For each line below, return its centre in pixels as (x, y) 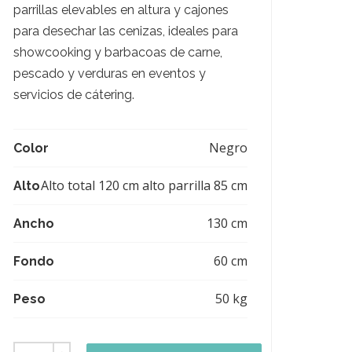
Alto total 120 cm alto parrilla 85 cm (144, 185)
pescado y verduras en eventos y (110, 73)
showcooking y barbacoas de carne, (118, 52)
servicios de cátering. (74, 95)
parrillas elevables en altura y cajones (121, 10)
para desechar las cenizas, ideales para (126, 31)
